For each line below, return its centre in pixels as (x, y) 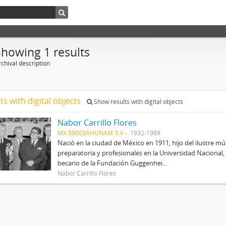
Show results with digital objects (138, 102)
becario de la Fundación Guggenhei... (112, 163)
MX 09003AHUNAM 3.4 (90, 133)
